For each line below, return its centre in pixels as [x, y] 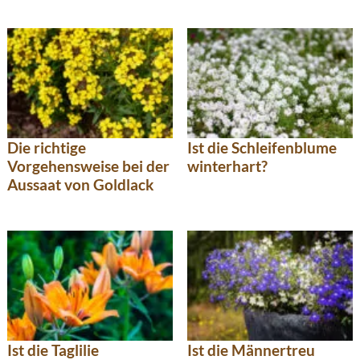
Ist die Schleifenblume [262, 148]
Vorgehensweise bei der [88, 166]
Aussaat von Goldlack [80, 185]
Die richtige [47, 148]
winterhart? [227, 166]
